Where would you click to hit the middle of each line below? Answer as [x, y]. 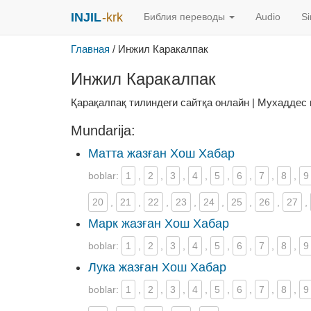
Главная [90, 49]
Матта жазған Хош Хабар [161, 153]
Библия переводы [186, 17]
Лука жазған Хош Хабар [157, 267]
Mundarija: [103, 131]
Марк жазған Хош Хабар [159, 224]
